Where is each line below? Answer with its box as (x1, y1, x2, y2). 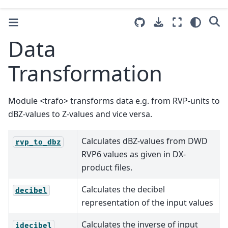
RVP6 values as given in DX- (81, 149, 186, 160)
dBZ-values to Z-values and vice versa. (8, 108, 152, 120)
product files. (81, 162, 132, 174)
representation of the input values (81, 197, 213, 209)
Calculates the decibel (81, 184, 165, 195)
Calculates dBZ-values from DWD (81, 135, 208, 147)
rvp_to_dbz (15, 137, 61, 147)
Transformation (8, 59, 162, 88)
